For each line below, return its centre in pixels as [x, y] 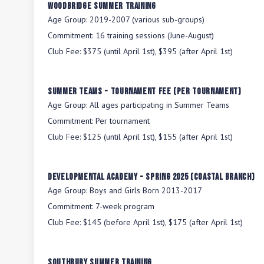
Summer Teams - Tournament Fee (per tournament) [145, 92]
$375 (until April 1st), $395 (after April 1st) [158, 51]
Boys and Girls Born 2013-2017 [146, 190]
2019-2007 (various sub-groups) [147, 19]
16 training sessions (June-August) [155, 35]
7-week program [125, 206]
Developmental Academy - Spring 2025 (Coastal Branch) [151, 177]
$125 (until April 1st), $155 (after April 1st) [158, 137]
